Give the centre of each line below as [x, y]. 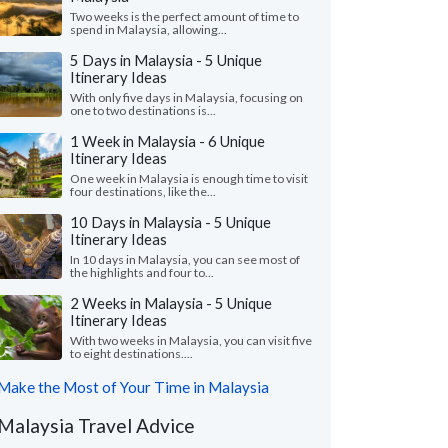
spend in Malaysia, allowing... [148, 29]
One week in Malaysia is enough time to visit [189, 178]
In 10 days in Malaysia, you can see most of [185, 259]
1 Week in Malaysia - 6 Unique [167, 141]
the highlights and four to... [142, 272]
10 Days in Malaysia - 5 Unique [170, 222]
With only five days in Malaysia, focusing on [186, 97]
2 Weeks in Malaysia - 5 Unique [171, 303]
